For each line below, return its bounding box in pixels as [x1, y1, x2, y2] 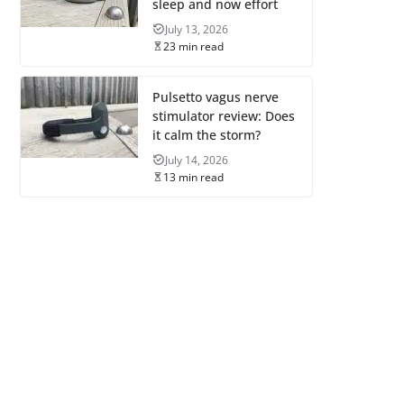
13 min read [162, 169, 224, 185]
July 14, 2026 [164, 151, 228, 168]
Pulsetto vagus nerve [151, 87, 279, 106]
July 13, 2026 [164, 21, 228, 37]
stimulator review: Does [151, 106, 295, 124]
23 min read [162, 38, 224, 54]
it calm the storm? [151, 125, 261, 143]
